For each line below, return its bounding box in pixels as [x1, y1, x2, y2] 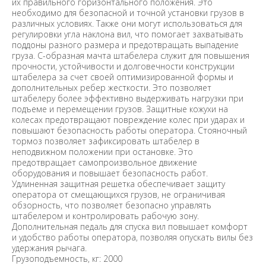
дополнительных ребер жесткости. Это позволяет [12, 81, 211, 93]
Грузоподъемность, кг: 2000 [12, 252, 122, 264]
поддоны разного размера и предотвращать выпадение [12, 39, 239, 50]
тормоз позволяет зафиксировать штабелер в [12, 135, 199, 147]
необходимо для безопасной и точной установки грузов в [12, 7, 244, 18]
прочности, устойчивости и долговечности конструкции [12, 60, 235, 72]
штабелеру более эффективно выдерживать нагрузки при [12, 92, 243, 104]
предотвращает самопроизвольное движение [12, 156, 197, 168]
